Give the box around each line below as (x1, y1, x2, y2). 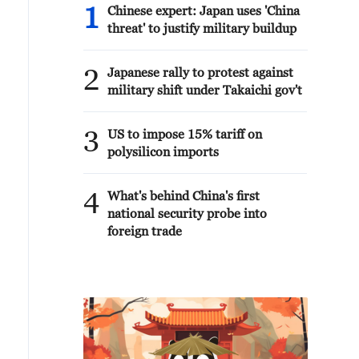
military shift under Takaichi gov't (107, 83, 302, 97)
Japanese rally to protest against (107, 65, 293, 79)
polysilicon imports (107, 144, 219, 159)
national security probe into (107, 206, 267, 220)
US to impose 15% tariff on (107, 127, 262, 141)
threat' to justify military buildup (107, 21, 296, 35)
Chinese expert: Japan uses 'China (107, 3, 300, 18)
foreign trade (107, 224, 182, 238)
